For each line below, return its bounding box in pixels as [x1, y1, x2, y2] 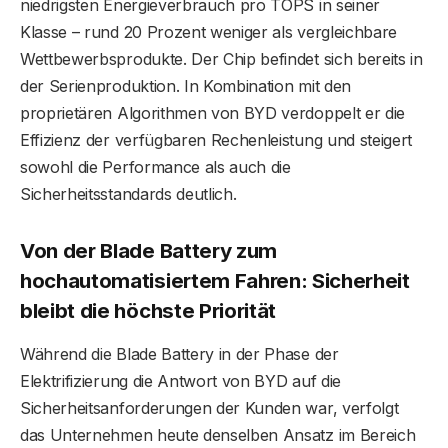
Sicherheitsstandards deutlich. [20, 184, 237, 205]
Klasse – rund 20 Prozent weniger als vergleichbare [20, 22, 397, 43]
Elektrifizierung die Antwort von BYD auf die [20, 371, 341, 392]
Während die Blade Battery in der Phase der [20, 344, 339, 365]
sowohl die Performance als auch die [20, 157, 291, 178]
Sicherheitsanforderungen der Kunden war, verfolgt [20, 398, 399, 419]
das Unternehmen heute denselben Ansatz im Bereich [20, 425, 416, 446]
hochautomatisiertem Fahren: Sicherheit [20, 267, 410, 293]
